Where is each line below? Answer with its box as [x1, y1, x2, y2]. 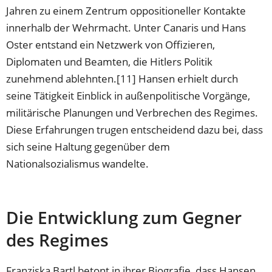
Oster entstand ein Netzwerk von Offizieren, [6, 37, 216, 52]
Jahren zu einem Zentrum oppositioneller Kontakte [6, 3, 246, 18]
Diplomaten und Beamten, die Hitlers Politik [6, 54, 213, 69]
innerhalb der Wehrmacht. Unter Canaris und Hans [6, 20, 246, 35]
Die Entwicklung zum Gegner [6, 205, 242, 229]
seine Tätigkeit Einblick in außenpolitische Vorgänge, [6, 88, 251, 103]
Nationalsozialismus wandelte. [6, 156, 149, 171]
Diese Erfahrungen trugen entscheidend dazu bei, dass [6, 122, 263, 137]
